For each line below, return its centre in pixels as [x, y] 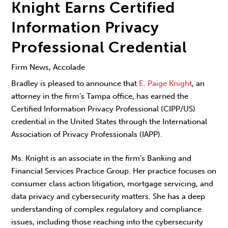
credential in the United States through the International [109, 122]
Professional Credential [99, 47]
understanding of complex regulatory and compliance [107, 209]
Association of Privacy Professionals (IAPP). [87, 135]
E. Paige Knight [166, 84]
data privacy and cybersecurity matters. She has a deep [108, 196]
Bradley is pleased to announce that [75, 84]
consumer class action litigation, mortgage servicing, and [112, 183]
